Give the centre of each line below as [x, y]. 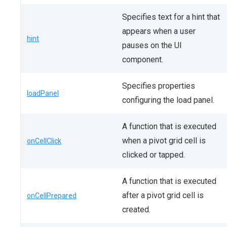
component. [143, 60]
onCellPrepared [52, 196]
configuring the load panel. [168, 100]
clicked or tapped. [154, 155]
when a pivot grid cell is [164, 141]
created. [136, 210]
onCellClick [44, 141]
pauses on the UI [152, 45]
